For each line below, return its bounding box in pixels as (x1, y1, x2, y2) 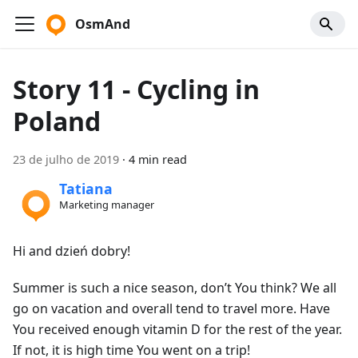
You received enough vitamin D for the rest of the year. (13, 320, 342, 338)
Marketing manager (58, 197, 154, 213)
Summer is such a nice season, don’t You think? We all (13, 278, 336, 296)
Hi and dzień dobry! (13, 241, 130, 260)
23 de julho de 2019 (13, 152, 119, 167)
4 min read (129, 152, 187, 167)
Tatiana (58, 179, 113, 199)
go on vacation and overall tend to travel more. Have (13, 299, 330, 317)
